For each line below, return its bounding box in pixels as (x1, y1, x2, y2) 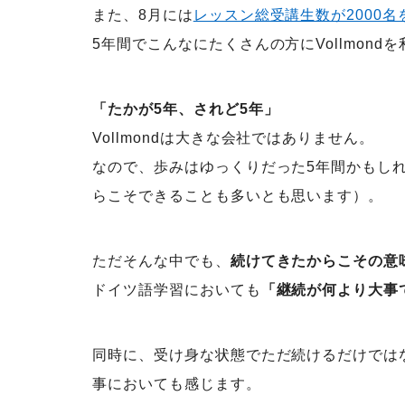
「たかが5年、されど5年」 (92, 101, 279, 117)
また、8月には (92, 7, 193, 23)
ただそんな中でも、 (92, 253, 231, 268)
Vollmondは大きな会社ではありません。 (92, 130, 375, 146)
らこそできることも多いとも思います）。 (92, 188, 384, 203)
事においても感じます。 (92, 376, 261, 391)
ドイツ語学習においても (92, 282, 261, 297)
